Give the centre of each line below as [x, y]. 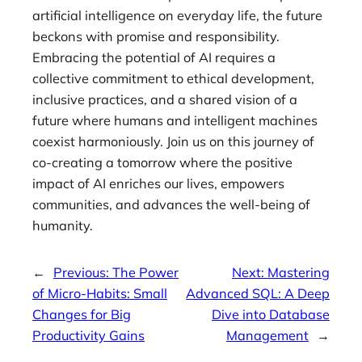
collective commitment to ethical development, [173, 79]
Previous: [83, 273]
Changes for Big [82, 315]
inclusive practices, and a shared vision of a [165, 100]
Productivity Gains [88, 336]
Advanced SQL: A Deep [258, 294]
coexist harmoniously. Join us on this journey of [173, 142]
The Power [145, 273]
